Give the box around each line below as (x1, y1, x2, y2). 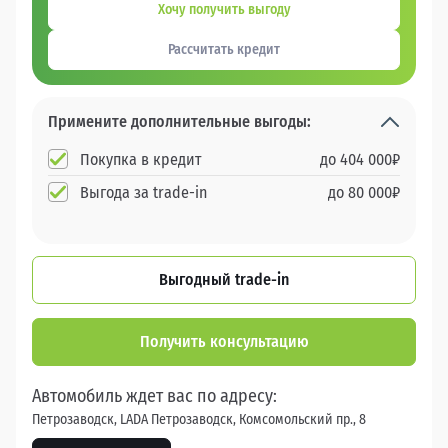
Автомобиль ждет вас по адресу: (32, 385, 277, 408)
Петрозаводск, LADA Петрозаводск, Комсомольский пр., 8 (32, 411, 366, 429)
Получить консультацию (139, 332, 309, 352)
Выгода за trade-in (80, 183, 207, 203)
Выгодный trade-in (159, 270, 289, 290)
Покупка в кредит (80, 150, 202, 170)
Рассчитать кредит (168, 41, 280, 59)
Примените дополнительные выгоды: (48, 112, 311, 132)
